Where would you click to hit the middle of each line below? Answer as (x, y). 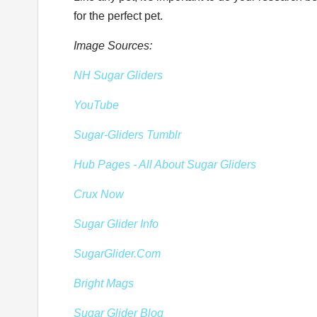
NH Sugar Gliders (118, 75)
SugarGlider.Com (117, 254)
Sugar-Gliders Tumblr (127, 135)
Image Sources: (113, 46)
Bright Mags (104, 283)
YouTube (96, 105)
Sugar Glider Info (116, 224)
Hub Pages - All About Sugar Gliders (165, 165)
